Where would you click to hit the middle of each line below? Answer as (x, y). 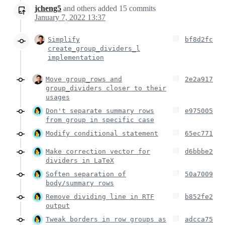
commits (141, 8)
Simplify (64, 39)
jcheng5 (48, 8)
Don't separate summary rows (100, 110)
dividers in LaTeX (80, 160)
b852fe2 (199, 196)
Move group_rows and (84, 79)
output (58, 205)
